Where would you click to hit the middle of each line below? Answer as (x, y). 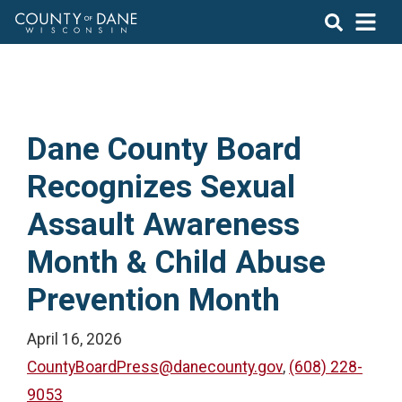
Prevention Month (153, 300)
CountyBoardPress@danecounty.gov (155, 367)
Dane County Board (164, 149)
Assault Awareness (163, 224)
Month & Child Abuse (176, 262)
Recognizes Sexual (161, 187)
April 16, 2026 (74, 339)
